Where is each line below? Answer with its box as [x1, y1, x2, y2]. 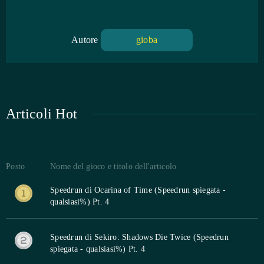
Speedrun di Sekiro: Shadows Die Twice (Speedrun [50, 232, 229, 242]
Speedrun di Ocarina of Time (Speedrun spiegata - [50, 185, 226, 194]
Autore [71, 34, 101, 45]
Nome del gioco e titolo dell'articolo [50, 161, 177, 171]
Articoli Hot [6, 105, 77, 121]
